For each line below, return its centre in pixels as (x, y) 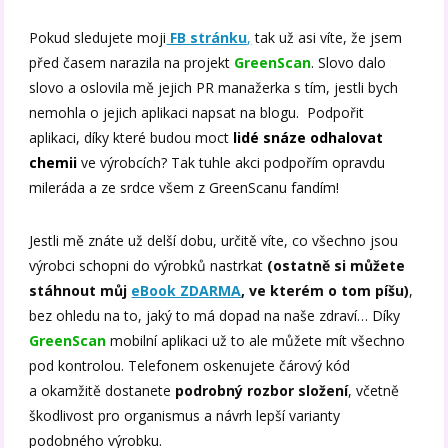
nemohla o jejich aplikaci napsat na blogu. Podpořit (197, 113)
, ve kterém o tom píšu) (325, 291)
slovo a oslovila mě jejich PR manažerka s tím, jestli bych (214, 88)
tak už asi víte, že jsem (327, 38)
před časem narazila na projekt (132, 63)
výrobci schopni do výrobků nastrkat (148, 266)
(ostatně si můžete (336, 266)
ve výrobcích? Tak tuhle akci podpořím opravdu (231, 163)
